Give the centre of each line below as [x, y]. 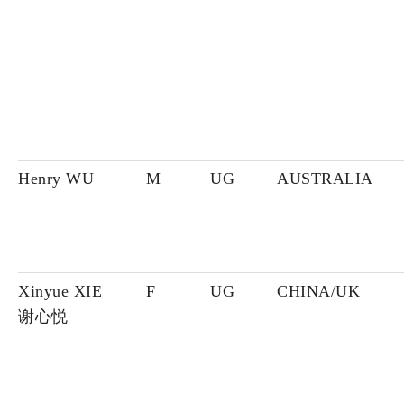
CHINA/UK [318, 292]
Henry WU [56, 179]
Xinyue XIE [60, 292]
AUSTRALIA [325, 179]
